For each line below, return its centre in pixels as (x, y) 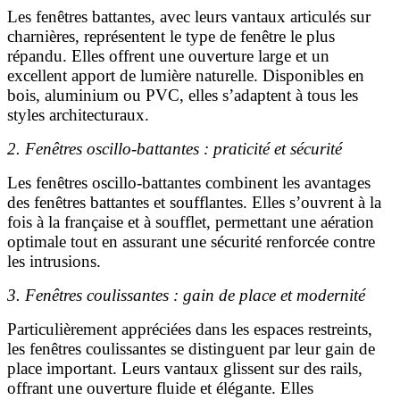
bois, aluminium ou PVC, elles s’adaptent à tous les (183, 95)
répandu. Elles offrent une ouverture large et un (168, 55)
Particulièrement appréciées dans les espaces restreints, (190, 329)
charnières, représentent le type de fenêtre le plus (171, 36)
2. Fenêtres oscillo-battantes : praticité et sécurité (175, 148)
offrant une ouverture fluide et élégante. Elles (160, 387)
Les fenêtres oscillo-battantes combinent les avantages (189, 182)
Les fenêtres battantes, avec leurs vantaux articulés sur (189, 16)
